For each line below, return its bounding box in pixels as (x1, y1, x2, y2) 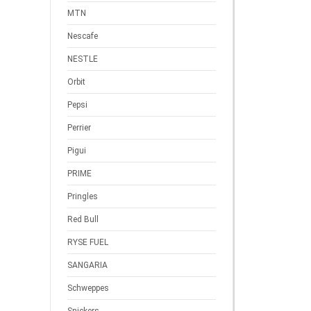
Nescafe (67, 31, 98, 41)
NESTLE (67, 54, 98, 64)
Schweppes (67, 283, 109, 293)
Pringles (67, 192, 98, 201)
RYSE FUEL (67, 237, 108, 247)
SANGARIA (67, 260, 108, 270)
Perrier (67, 123, 91, 133)
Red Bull (67, 215, 99, 224)
